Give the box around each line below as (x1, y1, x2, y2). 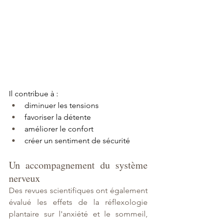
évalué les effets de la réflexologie (9, 197, 148, 207)
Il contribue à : (9, 89, 58, 99)
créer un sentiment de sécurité (24, 136, 130, 146)
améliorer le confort (24, 124, 93, 134)
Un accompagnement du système (9, 158, 148, 172)
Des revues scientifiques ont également (9, 186, 148, 196)
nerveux (9, 172, 40, 185)
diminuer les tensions (24, 101, 99, 110)
